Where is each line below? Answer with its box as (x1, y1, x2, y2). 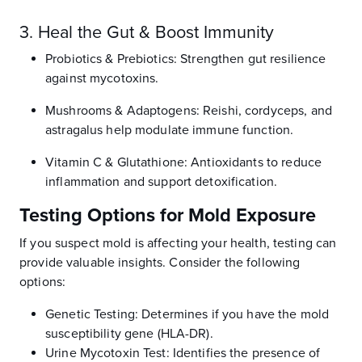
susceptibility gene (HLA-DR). (45, 326, 213, 342)
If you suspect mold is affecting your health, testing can (19, 235, 337, 251)
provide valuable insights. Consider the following (19, 255, 301, 271)
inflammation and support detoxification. (45, 174, 278, 190)
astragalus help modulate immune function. (45, 122, 294, 138)
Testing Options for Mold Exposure (19, 204, 316, 227)
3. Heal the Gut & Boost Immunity (19, 22, 274, 43)
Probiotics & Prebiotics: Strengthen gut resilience (45, 51, 326, 67)
